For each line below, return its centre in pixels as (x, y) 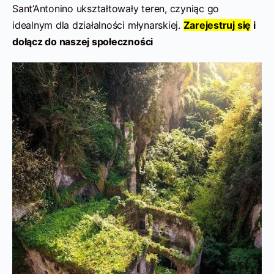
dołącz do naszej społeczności (83, 41)
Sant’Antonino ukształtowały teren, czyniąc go (116, 8)
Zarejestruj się (217, 25)
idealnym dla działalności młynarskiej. (98, 25)
